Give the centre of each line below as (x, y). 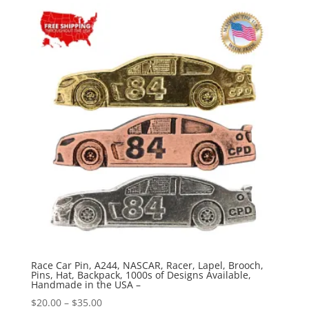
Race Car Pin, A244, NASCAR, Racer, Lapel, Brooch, (147, 266)
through (120, 13)
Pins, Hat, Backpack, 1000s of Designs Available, (141, 275)
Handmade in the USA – (86, 285)
